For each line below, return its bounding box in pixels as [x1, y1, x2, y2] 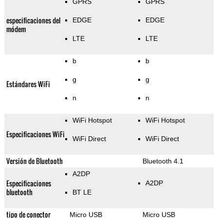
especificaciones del [6, 15, 60, 26]
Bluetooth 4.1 [142, 157, 183, 165]
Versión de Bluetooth [6, 156, 63, 166]
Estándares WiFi [6, 79, 50, 90]
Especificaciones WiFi [6, 129, 65, 140]
